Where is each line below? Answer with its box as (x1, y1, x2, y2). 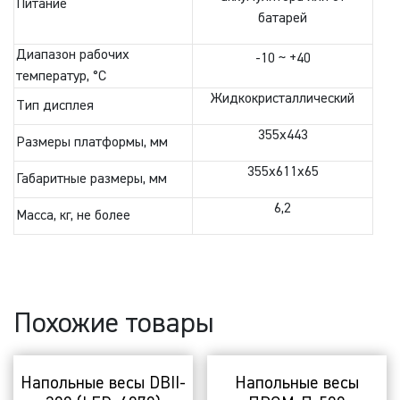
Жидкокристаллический (211, 92, 354, 107)
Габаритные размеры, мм (16, 172, 167, 187)
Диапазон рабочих (16, 48, 129, 63)
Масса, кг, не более (16, 209, 130, 224)
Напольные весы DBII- (20, 374, 186, 392)
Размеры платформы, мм (16, 136, 168, 151)
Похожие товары (13, 310, 214, 339)
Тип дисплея (16, 99, 94, 114)
